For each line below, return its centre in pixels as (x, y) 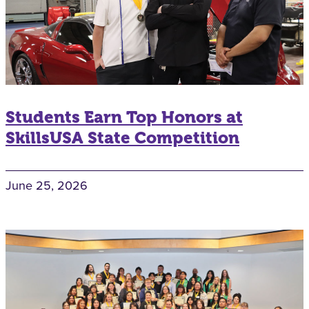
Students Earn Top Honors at (124, 117)
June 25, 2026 (47, 185)
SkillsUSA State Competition (122, 138)
